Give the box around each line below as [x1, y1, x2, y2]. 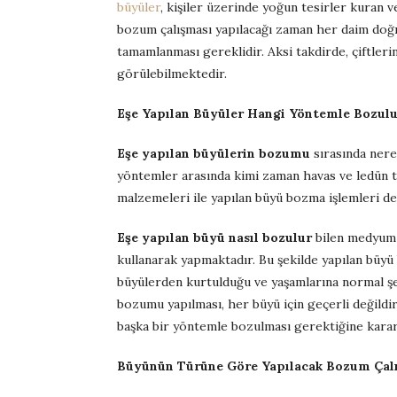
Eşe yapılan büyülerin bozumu [117, 145, 310, 161]
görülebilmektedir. [117, 66, 227, 82]
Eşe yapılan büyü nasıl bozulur [117, 230, 312, 245]
